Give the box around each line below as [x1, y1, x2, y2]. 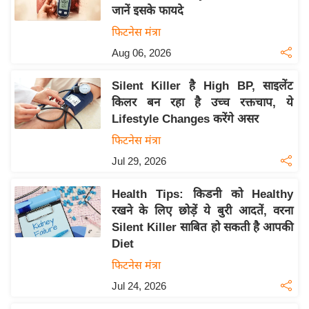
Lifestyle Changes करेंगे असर [111, 112, 259, 126]
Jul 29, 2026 [111, 155, 166, 168]
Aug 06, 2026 [111, 47, 171, 59]
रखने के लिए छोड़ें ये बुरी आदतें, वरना [111, 204, 294, 218]
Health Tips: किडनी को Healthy [111, 188, 294, 201]
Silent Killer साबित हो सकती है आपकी [111, 221, 294, 235]
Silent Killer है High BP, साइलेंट [111, 79, 294, 93]
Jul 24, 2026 [111, 280, 166, 292]
